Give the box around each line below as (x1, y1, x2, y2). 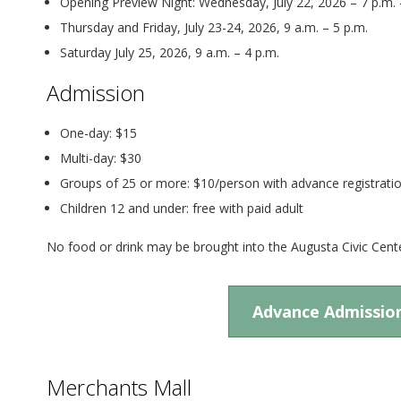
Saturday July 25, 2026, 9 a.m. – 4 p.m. (60, 43, 279, 61)
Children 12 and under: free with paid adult (60, 199, 303, 217)
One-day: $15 (60, 124, 137, 141)
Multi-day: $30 (60, 149, 141, 166)
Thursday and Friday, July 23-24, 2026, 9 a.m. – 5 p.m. (60, 18, 368, 36)
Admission (47, 77, 145, 107)
